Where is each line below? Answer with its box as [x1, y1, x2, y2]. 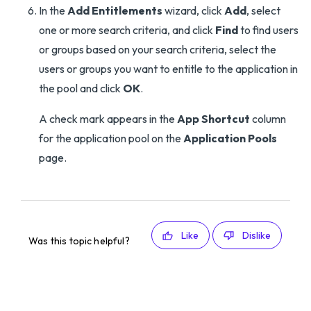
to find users [238, 23, 299, 37]
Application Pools [183, 131, 277, 145]
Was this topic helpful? [28, 235, 130, 247]
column [250, 112, 286, 126]
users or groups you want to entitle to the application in [39, 62, 298, 76]
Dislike [242, 229, 271, 242]
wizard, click [162, 3, 224, 17]
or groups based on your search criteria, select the [39, 42, 276, 56]
